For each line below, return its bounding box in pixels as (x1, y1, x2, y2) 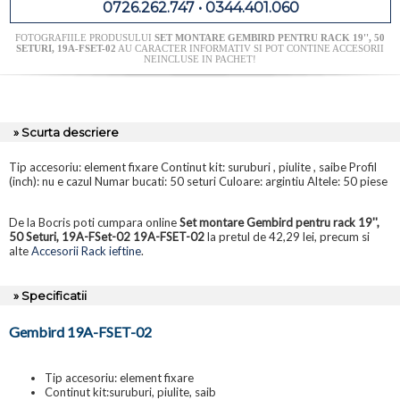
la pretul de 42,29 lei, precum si (204, 229, 370, 245)
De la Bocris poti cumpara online (9, 215, 179, 230)
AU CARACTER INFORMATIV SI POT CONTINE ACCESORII (116, 43, 384, 54)
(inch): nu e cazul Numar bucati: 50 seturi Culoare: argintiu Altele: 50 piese (9, 174, 387, 189)
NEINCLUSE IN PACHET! (144, 54, 256, 65)
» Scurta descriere (13, 125, 119, 140)
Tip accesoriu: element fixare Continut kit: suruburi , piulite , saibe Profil (9, 160, 377, 175)
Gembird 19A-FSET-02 (9, 323, 152, 341)
